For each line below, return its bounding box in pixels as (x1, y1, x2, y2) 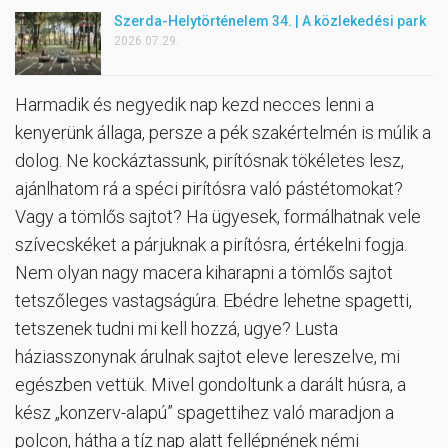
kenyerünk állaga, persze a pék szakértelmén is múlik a (15, 122, 431, 144)
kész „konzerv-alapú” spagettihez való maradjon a (15, 402, 394, 424)
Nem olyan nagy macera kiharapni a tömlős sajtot (15, 262, 393, 284)
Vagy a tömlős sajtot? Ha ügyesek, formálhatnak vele (15, 206, 421, 228)
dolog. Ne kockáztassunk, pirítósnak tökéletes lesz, (15, 150, 404, 172)
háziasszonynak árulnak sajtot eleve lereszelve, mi (15, 346, 400, 368)
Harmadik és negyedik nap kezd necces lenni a (15, 94, 374, 116)
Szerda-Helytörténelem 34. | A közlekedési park (114, 12, 426, 29)
